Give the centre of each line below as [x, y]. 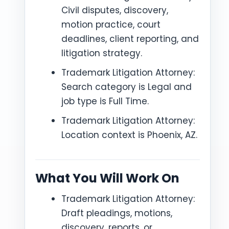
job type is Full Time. [105, 101]
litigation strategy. [102, 53]
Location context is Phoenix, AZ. [129, 135]
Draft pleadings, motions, [117, 213]
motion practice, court [111, 25]
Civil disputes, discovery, [115, 10]
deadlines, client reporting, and [130, 39]
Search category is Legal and [127, 87]
